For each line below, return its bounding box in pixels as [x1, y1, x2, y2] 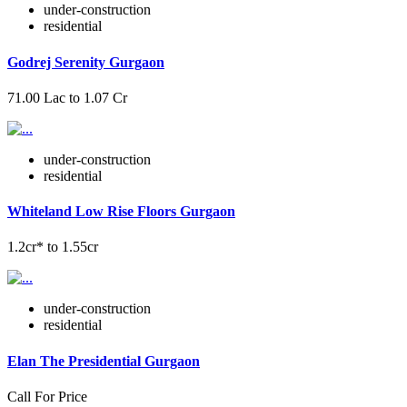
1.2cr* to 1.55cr [7, 239, 98, 255]
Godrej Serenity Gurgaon [7, 54, 164, 70]
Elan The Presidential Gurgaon [7, 352, 200, 369]
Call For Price [7, 388, 87, 404]
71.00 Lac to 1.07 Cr [7, 89, 127, 105]
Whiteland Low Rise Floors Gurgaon [7, 203, 235, 220]
